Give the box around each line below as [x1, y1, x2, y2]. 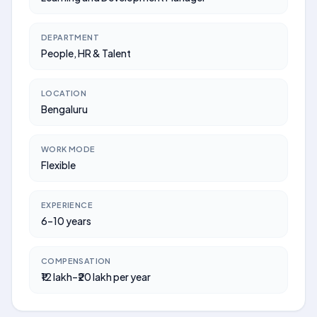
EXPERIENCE [41, 200, 93, 209]
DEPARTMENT [41, 33, 99, 42]
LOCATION [41, 88, 87, 98]
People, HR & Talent [41, 47, 131, 59]
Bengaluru [41, 103, 88, 115]
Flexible [41, 158, 76, 171]
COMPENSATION [41, 256, 111, 265]
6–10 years [41, 214, 91, 227]
